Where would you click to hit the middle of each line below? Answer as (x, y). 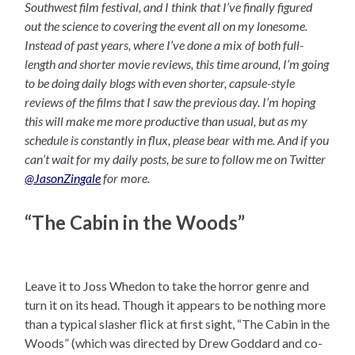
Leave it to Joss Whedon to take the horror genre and (167, 286)
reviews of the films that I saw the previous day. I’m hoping (170, 102)
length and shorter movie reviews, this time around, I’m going (177, 64)
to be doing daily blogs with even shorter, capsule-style (160, 83)
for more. (126, 178)
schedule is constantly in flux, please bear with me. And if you (177, 140)
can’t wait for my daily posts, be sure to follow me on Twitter (176, 159)
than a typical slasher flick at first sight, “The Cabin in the (177, 324)
